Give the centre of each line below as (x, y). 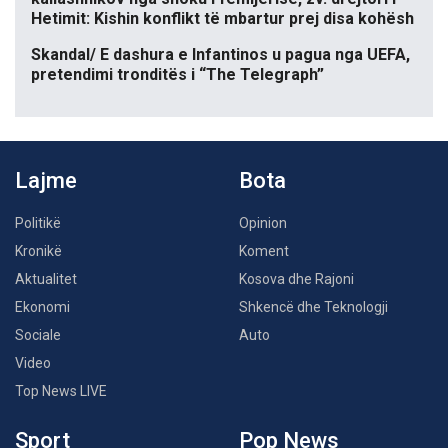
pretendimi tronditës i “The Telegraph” (177, 74)
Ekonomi (42, 306)
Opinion (263, 222)
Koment (264, 250)
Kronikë (38, 250)
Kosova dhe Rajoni (296, 278)
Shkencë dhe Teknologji (313, 306)
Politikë (38, 222)
